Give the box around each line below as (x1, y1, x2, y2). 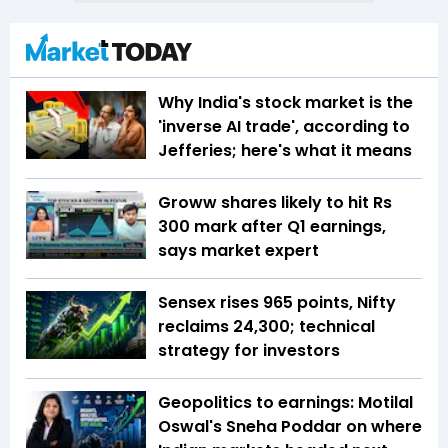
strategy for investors (158, 339, 344, 363)
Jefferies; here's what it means (158, 139, 412, 163)
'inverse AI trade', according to (158, 115, 410, 139)
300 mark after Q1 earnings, (158, 215, 386, 239)
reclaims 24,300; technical (158, 315, 375, 339)
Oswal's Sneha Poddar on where (158, 415, 422, 439)
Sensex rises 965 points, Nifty (158, 291, 396, 315)
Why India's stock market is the (158, 91, 413, 115)
